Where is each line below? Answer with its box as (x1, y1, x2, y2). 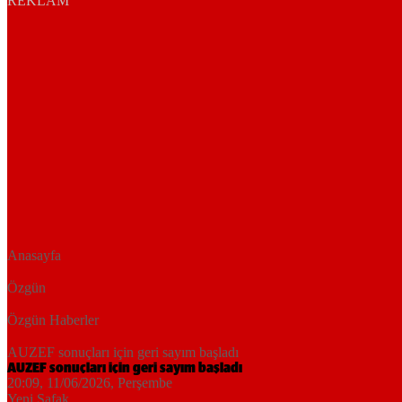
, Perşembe (110, 375, 172, 391)
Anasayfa (7, 248, 61, 264)
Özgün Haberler (7, 312, 99, 328)
